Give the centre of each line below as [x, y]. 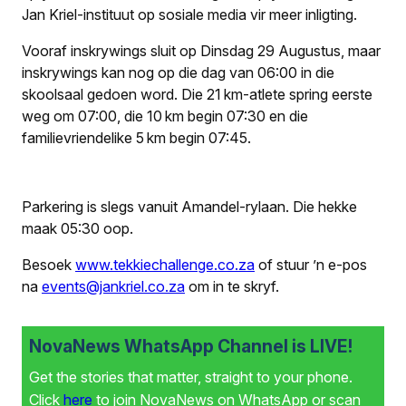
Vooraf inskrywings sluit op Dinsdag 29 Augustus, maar [201, 50]
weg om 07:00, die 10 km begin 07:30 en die [165, 116]
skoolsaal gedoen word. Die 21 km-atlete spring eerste [197, 94]
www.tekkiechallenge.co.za [165, 264]
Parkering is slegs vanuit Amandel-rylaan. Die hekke [189, 206]
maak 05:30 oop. [77, 228]
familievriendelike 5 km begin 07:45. [136, 137]
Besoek [48, 264]
